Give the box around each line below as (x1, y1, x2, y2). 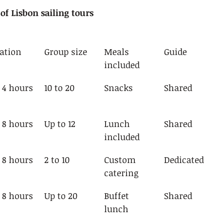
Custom (104, 154, 138, 165)
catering (104, 167, 138, 179)
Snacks (104, 82, 133, 93)
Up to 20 (44, 190, 77, 201)
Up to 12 (44, 118, 75, 129)
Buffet (104, 190, 131, 201)
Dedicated (164, 154, 204, 165)
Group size (44, 46, 87, 57)
